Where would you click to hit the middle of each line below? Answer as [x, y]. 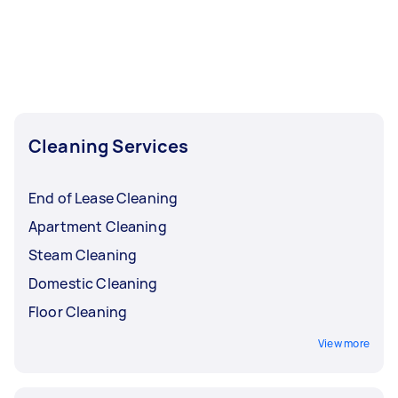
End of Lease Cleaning [103, 198]
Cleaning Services [109, 146]
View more [343, 343]
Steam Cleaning [83, 255]
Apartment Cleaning [98, 226]
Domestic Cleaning [93, 283]
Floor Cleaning [78, 311]
